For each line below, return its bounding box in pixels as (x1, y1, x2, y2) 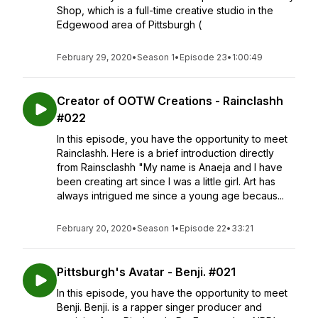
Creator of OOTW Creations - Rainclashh (57, 94, 283, 108)
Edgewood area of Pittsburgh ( (57, 18, 202, 31)
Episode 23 (180, 52, 227, 62)
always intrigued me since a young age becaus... (57, 190, 284, 202)
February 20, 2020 (57, 223, 132, 234)
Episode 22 (180, 223, 226, 234)
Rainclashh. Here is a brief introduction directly (57, 147, 274, 159)
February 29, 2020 (57, 52, 132, 62)
